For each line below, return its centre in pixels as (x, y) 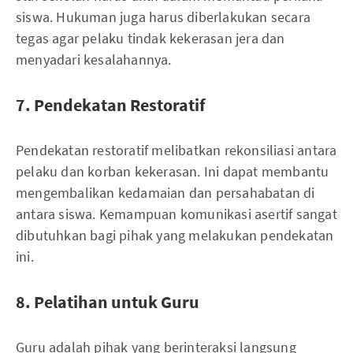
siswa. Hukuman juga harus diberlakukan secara (163, 17)
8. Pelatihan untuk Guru (108, 301)
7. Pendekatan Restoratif (111, 104)
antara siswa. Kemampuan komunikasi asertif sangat (176, 214)
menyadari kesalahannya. (94, 59)
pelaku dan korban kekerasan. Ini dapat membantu (173, 171)
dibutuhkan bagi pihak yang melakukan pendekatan (175, 235)
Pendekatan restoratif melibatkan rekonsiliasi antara (176, 150)
